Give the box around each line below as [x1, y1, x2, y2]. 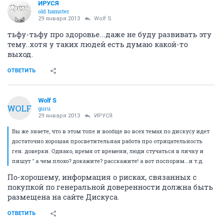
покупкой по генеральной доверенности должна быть [7, 182, 213, 192]
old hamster [38, 7, 69, 15]
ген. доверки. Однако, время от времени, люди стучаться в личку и [12, 147, 204, 155]
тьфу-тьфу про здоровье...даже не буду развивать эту [7, 29, 212, 39]
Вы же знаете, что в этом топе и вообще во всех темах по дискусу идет [12, 127, 210, 135]
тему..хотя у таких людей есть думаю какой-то [7, 39, 188, 49]
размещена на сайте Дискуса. [7, 192, 119, 202]
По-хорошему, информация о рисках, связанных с [7, 172, 197, 182]
